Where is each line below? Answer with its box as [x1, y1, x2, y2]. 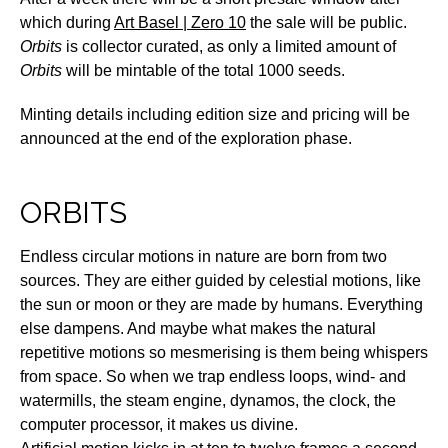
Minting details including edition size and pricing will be [20, 106, 410, 123]
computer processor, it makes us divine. [20, 416, 298, 433]
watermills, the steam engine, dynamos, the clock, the [20, 392, 396, 409]
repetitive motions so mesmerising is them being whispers [20, 344, 428, 361]
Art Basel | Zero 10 [114, 14, 246, 31]
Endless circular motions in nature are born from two [20, 248, 387, 265]
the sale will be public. [246, 14, 407, 31]
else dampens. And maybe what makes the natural [20, 320, 376, 337]
